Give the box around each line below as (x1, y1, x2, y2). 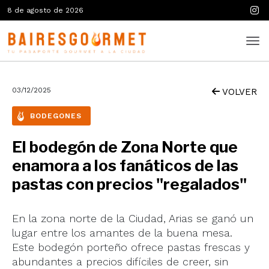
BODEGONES (30, 112, 82, 120)
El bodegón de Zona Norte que (12, 138, 238, 156)
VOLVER (220, 86, 257, 97)
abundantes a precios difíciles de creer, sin (12, 255, 228, 268)
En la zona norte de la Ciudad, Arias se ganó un (12, 212, 253, 225)
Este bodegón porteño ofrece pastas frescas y (12, 241, 250, 253)
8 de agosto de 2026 (7, 6, 83, 14)
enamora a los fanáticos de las (12, 156, 238, 175)
